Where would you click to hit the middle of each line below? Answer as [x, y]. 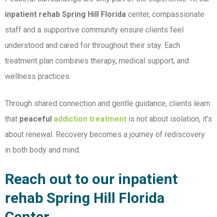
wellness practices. [38, 77]
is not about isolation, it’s [169, 119]
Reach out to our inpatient [91, 179]
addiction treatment [90, 119]
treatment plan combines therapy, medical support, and [97, 61]
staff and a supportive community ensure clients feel [94, 30]
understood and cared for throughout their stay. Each [93, 46]
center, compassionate [165, 15]
